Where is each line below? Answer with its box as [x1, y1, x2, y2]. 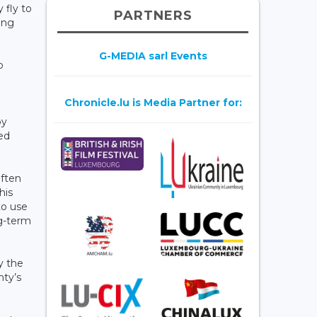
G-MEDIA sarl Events [98, 49, 207, 62]
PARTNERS [113, 7, 192, 23]
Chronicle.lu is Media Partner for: [64, 96, 242, 109]
